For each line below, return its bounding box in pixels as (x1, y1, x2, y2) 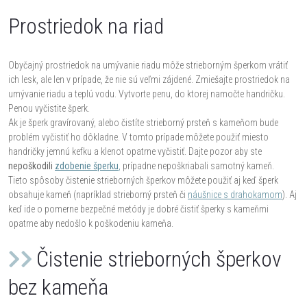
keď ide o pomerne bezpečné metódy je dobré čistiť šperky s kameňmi (8, 203, 269, 214)
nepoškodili (8, 160, 55, 171)
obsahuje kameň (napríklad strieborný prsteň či (8, 188, 188, 200)
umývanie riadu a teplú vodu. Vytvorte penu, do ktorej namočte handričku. (8, 88, 285, 99)
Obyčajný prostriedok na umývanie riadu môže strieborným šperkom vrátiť (8, 59, 288, 71)
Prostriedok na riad (8, 13, 164, 39)
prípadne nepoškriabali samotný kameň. (121, 160, 274, 171)
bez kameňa (8, 273, 108, 300)
